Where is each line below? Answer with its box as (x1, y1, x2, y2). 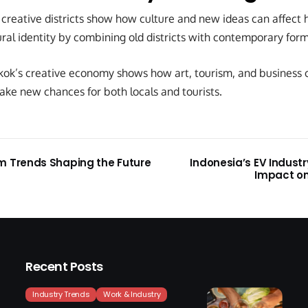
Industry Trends (32, 289, 90, 300)
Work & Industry (103, 289, 161, 300)
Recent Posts (25, 258, 103, 276)
